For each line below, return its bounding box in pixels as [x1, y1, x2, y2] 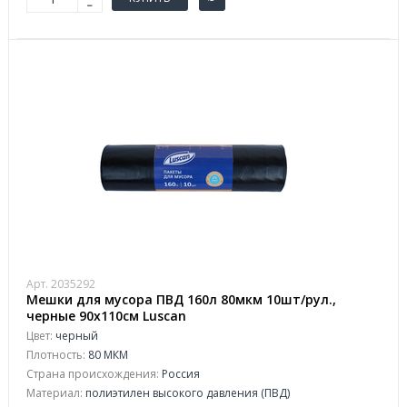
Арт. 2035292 [26, 276, 95, 292]
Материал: [26, 385, 83, 401]
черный [53, 328, 98, 343]
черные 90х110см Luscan [26, 307, 186, 324]
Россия [159, 366, 200, 382]
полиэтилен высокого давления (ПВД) [83, 385, 290, 401]
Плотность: [26, 347, 85, 362]
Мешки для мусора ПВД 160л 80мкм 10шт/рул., [26, 291, 336, 308]
